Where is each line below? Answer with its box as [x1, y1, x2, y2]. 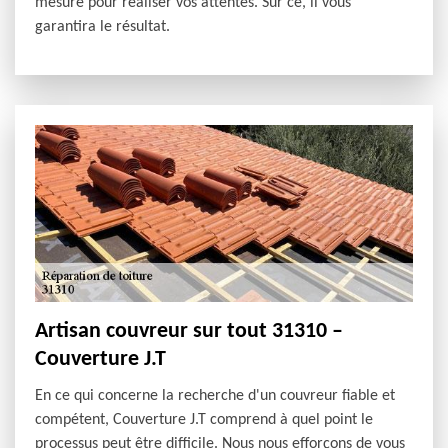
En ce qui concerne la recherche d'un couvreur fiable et [35, 388, 395, 405]
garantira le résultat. [35, 18, 170, 35]
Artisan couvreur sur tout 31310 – [35, 320, 343, 344]
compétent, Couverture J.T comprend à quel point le [35, 412, 373, 429]
